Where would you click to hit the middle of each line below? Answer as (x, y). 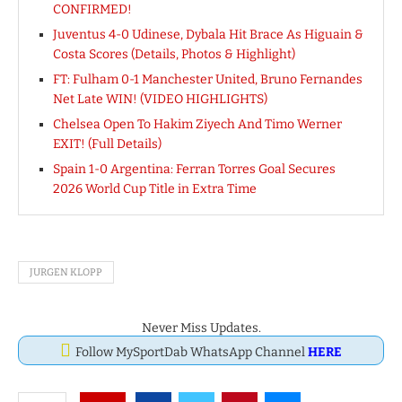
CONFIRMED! (92, 10)
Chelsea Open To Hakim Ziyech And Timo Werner (197, 125)
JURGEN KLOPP (66, 273)
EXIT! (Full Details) (107, 144)
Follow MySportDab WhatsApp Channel (192, 353)
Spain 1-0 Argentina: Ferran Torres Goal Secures (194, 170)
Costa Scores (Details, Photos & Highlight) (174, 55)
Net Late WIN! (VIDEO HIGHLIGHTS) (160, 100)
